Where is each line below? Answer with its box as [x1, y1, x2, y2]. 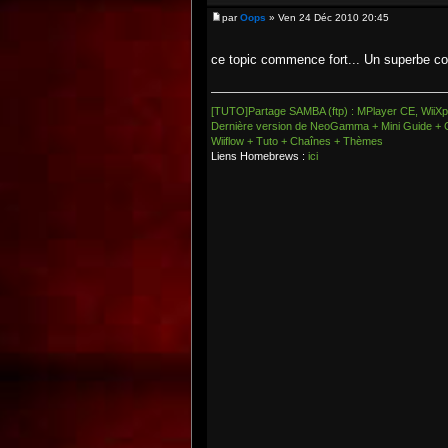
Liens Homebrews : [211, 150, 308, 162]
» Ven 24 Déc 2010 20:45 [266, 12, 389, 23]
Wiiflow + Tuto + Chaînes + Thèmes [211, 135, 383, 147]
